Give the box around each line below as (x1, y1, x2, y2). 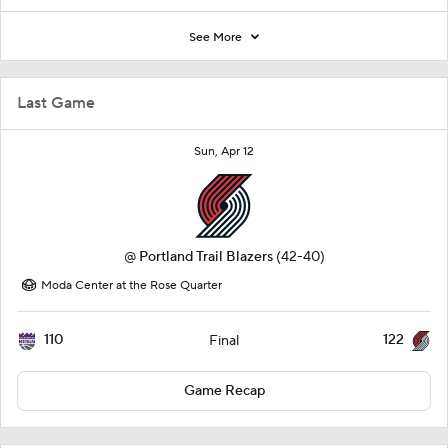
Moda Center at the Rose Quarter (41, 277, 222, 293)
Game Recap (183, 381, 265, 400)
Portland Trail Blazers (138, 247, 273, 266)
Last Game (17, 92, 95, 113)
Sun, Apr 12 (194, 143, 254, 159)
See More (189, 29, 245, 45)
